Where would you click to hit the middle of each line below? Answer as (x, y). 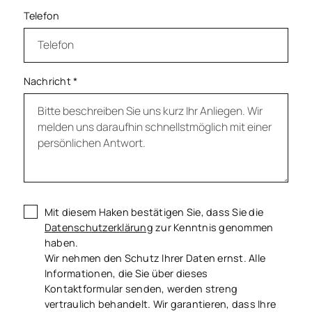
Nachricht (48, 81)
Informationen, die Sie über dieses (126, 273)
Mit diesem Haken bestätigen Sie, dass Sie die (154, 212)
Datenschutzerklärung (99, 227)
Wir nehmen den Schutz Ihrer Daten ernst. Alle (155, 258)
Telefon (41, 16)
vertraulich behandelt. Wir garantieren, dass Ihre (160, 304)
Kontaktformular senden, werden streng (141, 288)
